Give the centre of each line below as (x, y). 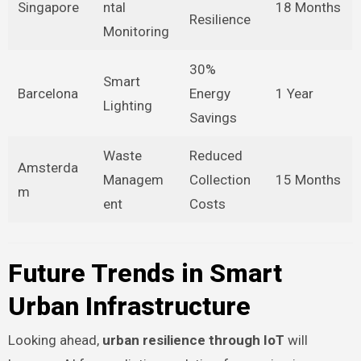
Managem (133, 179)
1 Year (294, 93)
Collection (220, 179)
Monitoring (136, 31)
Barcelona (48, 93)
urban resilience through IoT (193, 340)
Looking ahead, (55, 340)
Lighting (127, 105)
